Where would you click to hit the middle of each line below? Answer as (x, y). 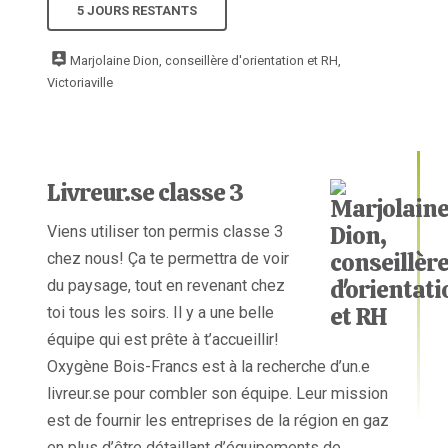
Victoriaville (80, 82)
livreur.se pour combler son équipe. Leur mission (218, 394)
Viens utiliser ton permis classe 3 (165, 232)
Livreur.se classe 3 (145, 193)
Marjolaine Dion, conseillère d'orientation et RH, (206, 60)
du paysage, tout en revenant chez (166, 286)
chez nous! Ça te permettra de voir (168, 259)
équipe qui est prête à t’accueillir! (163, 340)
